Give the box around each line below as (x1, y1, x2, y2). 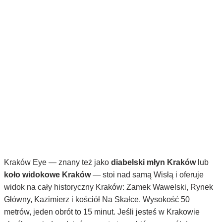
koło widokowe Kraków (4, 170, 91, 179)
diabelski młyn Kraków (111, 158, 196, 167)
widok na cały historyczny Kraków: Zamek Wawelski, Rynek (4, 183, 213, 192)
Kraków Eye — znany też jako (4, 158, 111, 167)
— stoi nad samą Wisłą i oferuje (91, 170, 204, 179)
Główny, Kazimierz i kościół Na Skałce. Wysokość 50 (4, 195, 190, 204)
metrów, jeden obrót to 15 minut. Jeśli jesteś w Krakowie (4, 208, 200, 217)
